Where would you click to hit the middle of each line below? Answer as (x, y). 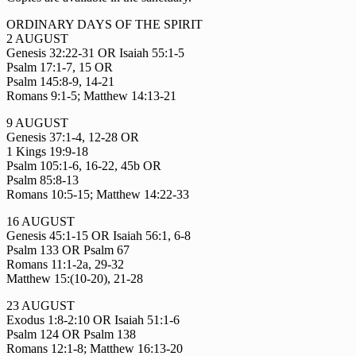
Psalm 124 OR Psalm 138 (71, 335)
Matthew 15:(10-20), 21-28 (75, 279)
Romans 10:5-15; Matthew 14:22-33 (98, 195)
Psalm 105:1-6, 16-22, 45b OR (84, 166)
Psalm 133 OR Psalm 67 (68, 250)
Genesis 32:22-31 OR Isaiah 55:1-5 (95, 53)
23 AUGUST (41, 306)
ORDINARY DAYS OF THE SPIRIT (104, 25)
